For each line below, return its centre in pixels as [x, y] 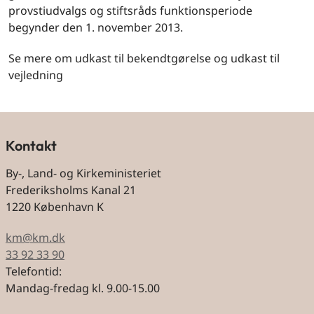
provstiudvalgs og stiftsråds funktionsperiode [130, 11]
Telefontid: [34, 272]
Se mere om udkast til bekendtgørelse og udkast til [144, 58]
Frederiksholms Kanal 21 [71, 190]
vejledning [36, 75]
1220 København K [55, 207]
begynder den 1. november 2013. [96, 27]
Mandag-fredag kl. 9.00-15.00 [83, 288]
